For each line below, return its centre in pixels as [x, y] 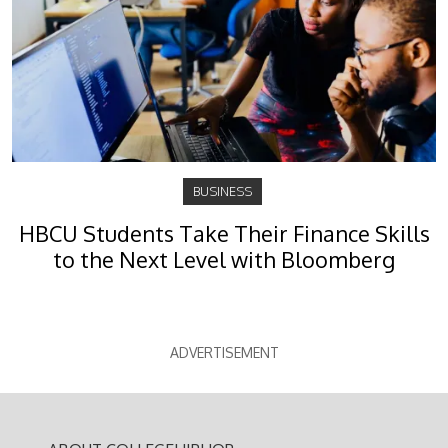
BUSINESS [222, 190]
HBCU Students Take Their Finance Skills [224, 233]
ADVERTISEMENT [224, 352]
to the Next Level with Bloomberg [224, 259]
